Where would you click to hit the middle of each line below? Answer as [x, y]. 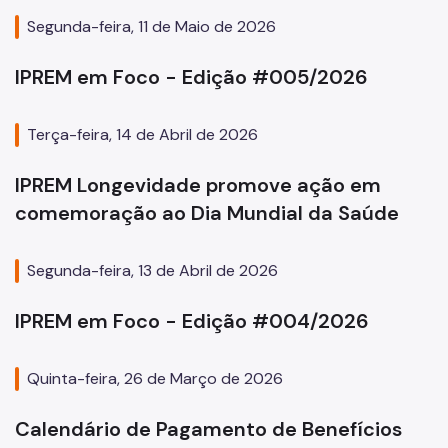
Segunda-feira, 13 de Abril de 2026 [152, 271]
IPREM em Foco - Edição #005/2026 [191, 77]
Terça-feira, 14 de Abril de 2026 [142, 135]
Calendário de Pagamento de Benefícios [208, 429]
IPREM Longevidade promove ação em [198, 185]
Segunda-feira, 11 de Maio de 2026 [151, 27]
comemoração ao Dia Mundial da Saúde [207, 213]
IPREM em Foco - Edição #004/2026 [192, 321]
